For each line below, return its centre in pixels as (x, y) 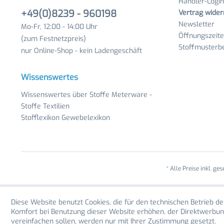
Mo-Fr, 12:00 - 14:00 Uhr (59, 27)
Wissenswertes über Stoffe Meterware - (86, 95)
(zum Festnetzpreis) (53, 39)
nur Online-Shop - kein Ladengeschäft (81, 51)
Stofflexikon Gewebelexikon (65, 118)
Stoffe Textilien (45, 106)
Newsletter (196, 24)
